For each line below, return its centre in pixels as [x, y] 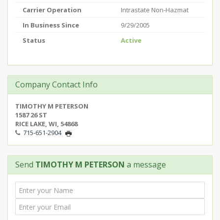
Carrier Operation [52, 10]
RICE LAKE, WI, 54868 [46, 124]
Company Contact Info [56, 84]
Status [34, 40]
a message [145, 165]
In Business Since [51, 25]
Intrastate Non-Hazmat [155, 10]
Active [131, 40]
